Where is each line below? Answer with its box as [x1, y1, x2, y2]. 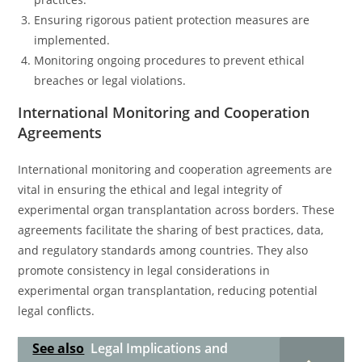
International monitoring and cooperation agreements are [18, 162, 333, 177]
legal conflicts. [18, 303, 95, 318]
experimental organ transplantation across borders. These [18, 202, 335, 217]
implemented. [34, 32, 111, 48]
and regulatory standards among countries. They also [18, 242, 309, 258]
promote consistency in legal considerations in [18, 263, 271, 278]
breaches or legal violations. [34, 73, 187, 88]
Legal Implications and [90, 339, 229, 357]
